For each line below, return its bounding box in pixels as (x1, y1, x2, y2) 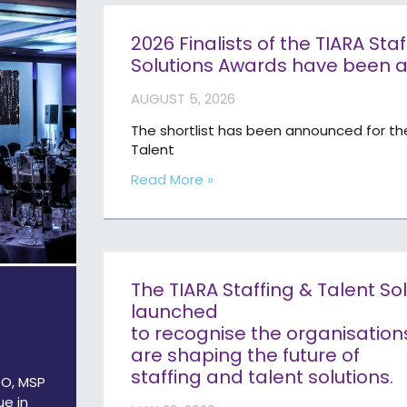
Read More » (131, 170, 214, 190)
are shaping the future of (131, 342, 361, 369)
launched (131, 299, 219, 325)
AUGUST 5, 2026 (131, 89, 236, 109)
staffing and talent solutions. (131, 364, 399, 391)
